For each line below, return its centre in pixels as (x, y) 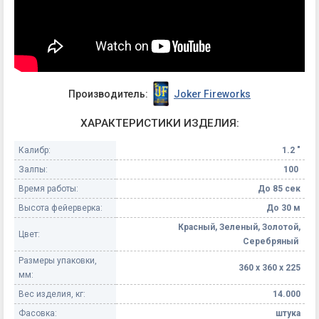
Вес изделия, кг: (52, 294)
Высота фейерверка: (61, 208)
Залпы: (33, 169)
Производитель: (108, 94)
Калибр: (35, 150)
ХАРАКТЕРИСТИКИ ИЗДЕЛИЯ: (159, 124)
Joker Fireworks (212, 94)
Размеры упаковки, (58, 260)
